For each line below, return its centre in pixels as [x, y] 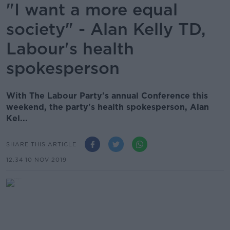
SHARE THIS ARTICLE [41, 144]
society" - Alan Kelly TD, [106, 29]
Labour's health [70, 49]
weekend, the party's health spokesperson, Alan [108, 107]
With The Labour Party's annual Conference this [107, 96]
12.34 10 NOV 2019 [36, 160]
